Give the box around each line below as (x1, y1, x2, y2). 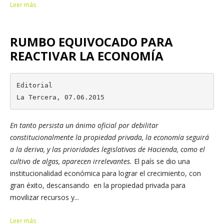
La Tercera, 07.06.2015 (16, 93, 104, 101)
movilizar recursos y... (10, 192, 79, 202)
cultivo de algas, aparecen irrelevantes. (10, 156, 132, 166)
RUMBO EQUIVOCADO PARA (10, 33, 173, 50)
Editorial (16, 81, 52, 89)
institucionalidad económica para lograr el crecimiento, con (10, 168, 201, 178)
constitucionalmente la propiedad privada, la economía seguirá (10, 132, 209, 142)
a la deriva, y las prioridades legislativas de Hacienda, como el (10, 144, 205, 154)
